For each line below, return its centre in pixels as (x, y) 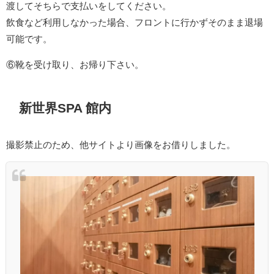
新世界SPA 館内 (65, 108)
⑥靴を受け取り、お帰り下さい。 (75, 64)
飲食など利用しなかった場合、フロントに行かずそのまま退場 (135, 22)
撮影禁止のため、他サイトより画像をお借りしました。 (121, 145)
